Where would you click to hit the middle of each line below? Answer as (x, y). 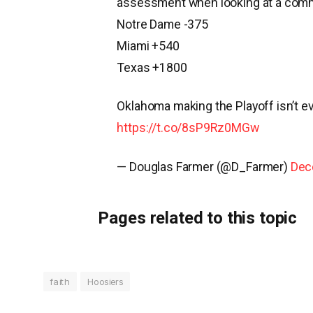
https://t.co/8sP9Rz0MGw (188, 128)
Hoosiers (105, 282)
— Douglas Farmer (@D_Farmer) (204, 166)
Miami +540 (148, 46)
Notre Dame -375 (162, 24)
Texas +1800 (152, 68)
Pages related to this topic (198, 218)
